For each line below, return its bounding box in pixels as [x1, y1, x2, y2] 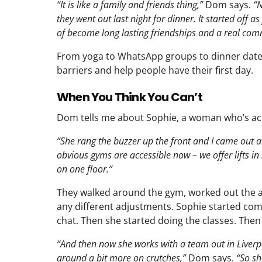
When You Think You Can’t [57, 88, 202, 105]
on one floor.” [57, 162, 112, 175]
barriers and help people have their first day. [57, 63, 253, 77]
